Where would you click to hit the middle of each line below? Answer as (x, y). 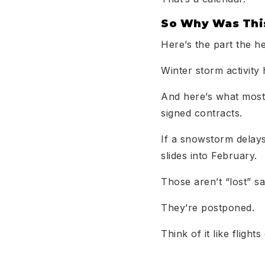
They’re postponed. (208, 208)
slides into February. (209, 156)
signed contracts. (202, 113)
